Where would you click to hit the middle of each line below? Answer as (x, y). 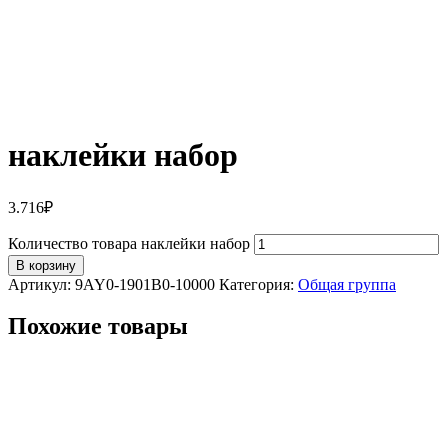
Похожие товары (98, 326)
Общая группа (347, 284)
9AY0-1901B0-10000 (145, 284)
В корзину (46, 265)
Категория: (258, 284)
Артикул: (41, 284)
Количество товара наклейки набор (129, 243)
